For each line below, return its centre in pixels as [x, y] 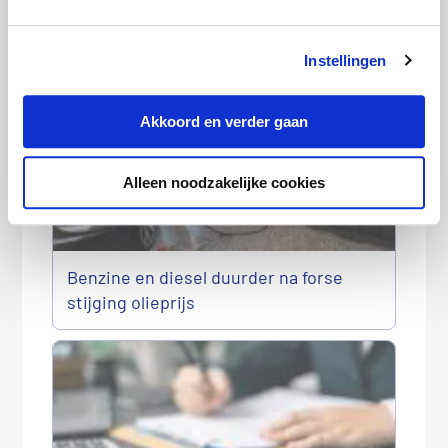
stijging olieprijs [131, 301]
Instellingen [345, 60]
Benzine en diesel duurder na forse [205, 276]
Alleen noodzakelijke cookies [224, 182]
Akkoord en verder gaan [224, 122]
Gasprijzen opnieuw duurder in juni [205, 52]
